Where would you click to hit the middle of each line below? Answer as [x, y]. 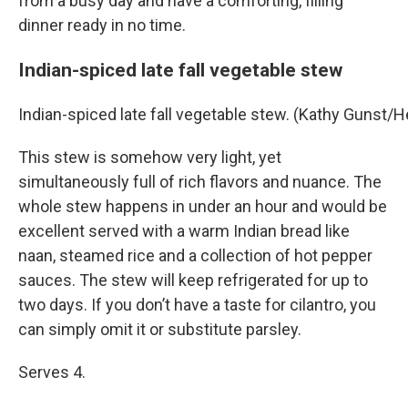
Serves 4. [52, 372]
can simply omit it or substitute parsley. [160, 330]
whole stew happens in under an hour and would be [203, 207]
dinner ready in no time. [102, 25]
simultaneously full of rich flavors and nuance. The [200, 182]
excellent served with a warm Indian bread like [184, 231]
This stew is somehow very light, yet [150, 158]
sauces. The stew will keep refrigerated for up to [193, 280]
